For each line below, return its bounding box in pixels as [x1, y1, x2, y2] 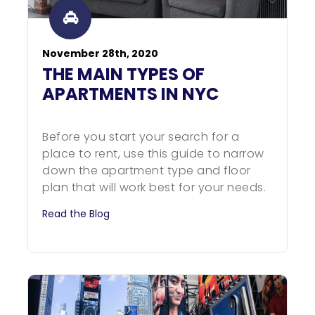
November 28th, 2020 [42, 46, 158, 60]
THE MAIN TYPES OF [42, 63, 205, 86]
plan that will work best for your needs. [42, 179, 266, 195]
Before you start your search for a [42, 129, 239, 145]
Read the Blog [42, 207, 110, 221]
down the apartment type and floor [42, 162, 251, 179]
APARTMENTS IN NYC [42, 82, 219, 105]
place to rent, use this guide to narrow [42, 146, 264, 162]
